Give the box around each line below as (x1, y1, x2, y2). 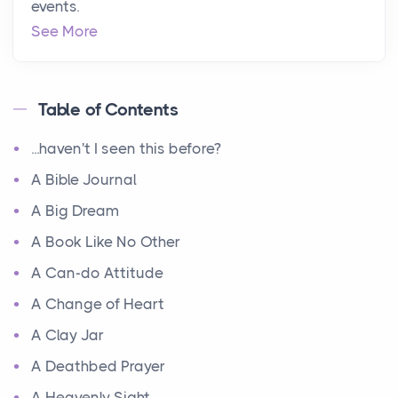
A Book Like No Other (31, 232, 180, 251)
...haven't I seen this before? (31, 139, 221, 157)
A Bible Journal (31, 170, 137, 188)
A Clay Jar (31, 325, 104, 344)
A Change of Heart (31, 294, 164, 313)
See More (31, 21, 98, 40)
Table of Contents (38, 99, 179, 120)
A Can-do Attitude (31, 263, 163, 282)
